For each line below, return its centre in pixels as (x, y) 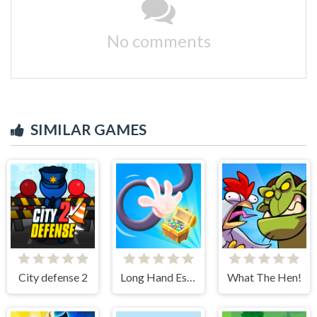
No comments (158, 41)
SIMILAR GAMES (88, 129)
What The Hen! (264, 277)
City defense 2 (53, 277)
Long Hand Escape (191, 277)
